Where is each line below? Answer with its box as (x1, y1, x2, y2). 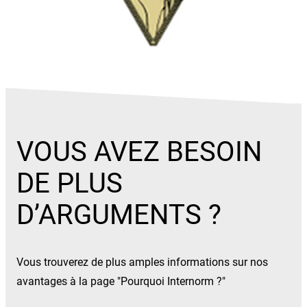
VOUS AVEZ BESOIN (16, 136, 262, 169)
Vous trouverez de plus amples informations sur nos (16, 256, 268, 269)
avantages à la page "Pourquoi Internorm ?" (16, 275, 225, 288)
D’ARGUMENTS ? (16, 199, 221, 232)
